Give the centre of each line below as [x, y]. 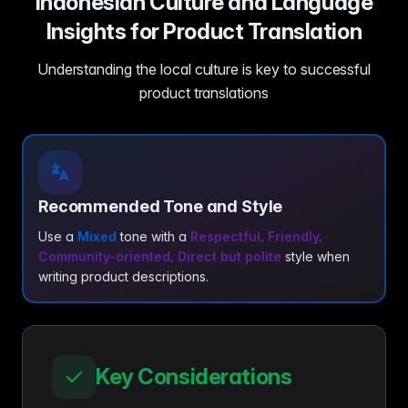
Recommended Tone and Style [161, 206]
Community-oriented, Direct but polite [160, 256]
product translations [204, 93]
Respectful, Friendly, [256, 236]
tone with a [153, 236]
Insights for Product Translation [204, 31]
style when [316, 256]
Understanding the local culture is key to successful [204, 69]
